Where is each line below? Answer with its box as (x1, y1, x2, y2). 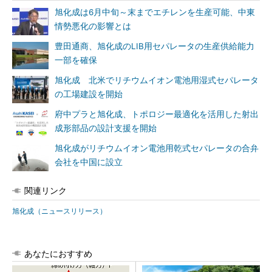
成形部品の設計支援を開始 (55, 123, 157, 133)
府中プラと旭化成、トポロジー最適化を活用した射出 (55, 109, 259, 119)
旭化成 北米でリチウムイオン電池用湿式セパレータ (55, 75, 259, 85)
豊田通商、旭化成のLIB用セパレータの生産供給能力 (55, 41, 254, 51)
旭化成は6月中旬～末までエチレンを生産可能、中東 (55, 7, 255, 17)
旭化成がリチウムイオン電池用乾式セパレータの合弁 (55, 143, 259, 153)
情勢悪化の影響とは (55, 21, 131, 31)
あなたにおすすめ (24, 248, 92, 259)
